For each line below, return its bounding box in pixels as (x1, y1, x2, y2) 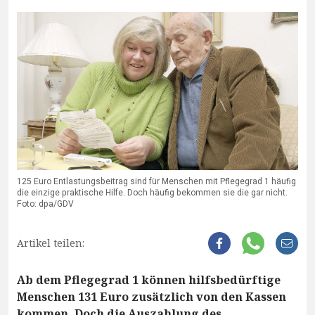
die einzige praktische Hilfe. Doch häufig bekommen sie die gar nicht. (17, 186, 288, 200)
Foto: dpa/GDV (17, 198, 74, 211)
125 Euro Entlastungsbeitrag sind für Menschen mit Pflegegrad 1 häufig (17, 175, 296, 188)
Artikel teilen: (17, 236, 84, 250)
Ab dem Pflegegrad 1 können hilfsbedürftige (17, 272, 281, 288)
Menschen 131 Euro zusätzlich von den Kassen (17, 289, 286, 305)
